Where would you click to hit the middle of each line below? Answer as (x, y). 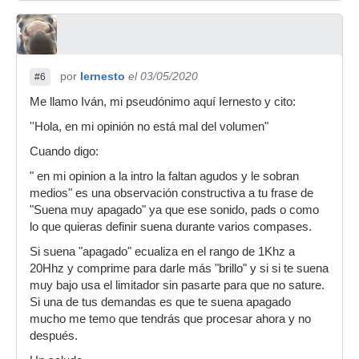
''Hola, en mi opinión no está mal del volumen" (149, 127)
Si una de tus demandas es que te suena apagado (160, 302)
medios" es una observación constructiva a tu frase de (171, 193)
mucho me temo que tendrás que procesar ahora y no (170, 319)
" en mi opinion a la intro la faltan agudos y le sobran (164, 176)
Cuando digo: (64, 151)
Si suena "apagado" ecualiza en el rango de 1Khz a (162, 252)
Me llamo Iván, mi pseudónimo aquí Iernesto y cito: (163, 102)
